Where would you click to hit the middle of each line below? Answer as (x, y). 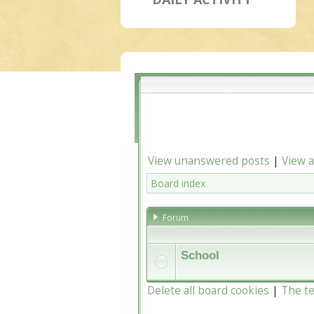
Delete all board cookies (208, 291)
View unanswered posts (209, 161)
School (200, 255)
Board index (178, 183)
